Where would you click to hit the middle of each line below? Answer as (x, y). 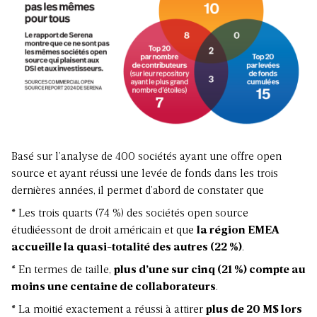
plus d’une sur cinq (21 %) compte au (210, 271)
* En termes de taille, (63, 271)
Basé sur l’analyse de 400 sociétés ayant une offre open (146, 157)
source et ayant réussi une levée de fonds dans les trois (145, 174)
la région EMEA (238, 231)
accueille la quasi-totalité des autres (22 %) (127, 248)
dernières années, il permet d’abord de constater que (138, 191)
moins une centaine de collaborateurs (114, 288)
